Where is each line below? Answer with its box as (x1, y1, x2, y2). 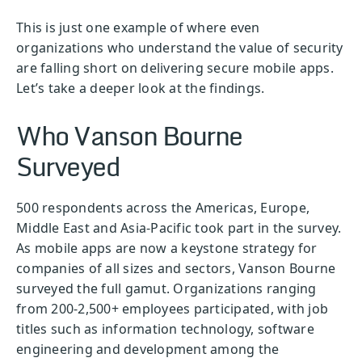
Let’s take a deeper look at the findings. (16, 79, 268, 97)
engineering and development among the (16, 339, 280, 358)
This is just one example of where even (16, 19, 260, 36)
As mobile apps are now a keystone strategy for (16, 238, 318, 257)
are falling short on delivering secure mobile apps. (16, 59, 334, 77)
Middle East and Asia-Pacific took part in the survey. (16, 218, 342, 237)
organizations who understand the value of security (16, 39, 343, 57)
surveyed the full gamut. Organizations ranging (16, 279, 317, 297)
